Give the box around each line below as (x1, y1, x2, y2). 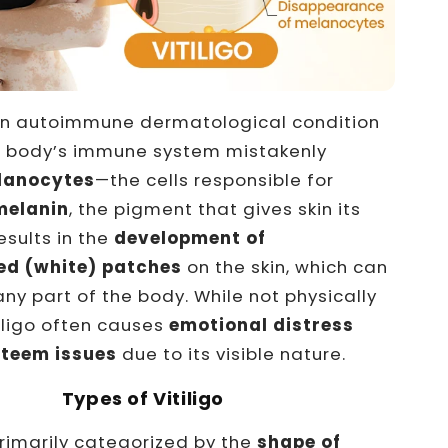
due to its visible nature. (116, 341, 346, 366)
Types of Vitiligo (61, 385, 225, 411)
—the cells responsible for (94, 167, 334, 192)
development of (113, 225, 266, 250)
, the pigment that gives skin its (68, 196, 361, 221)
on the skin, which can (186, 254, 388, 279)
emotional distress (168, 312, 354, 337)
